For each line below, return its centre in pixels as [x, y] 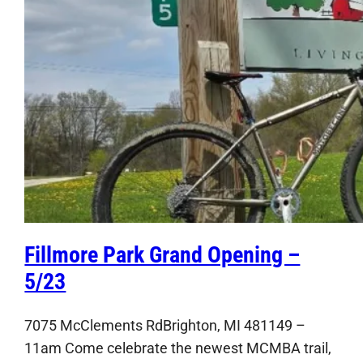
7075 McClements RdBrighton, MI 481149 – [165, 325]
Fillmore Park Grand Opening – [162, 255]
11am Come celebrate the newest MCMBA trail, [178, 348]
